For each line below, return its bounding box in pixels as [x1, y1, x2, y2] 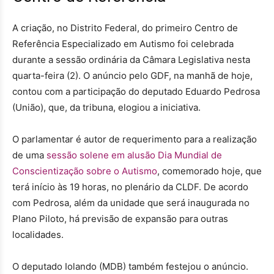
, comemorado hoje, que [157, 165, 262, 177]
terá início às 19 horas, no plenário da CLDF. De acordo [12, 180, 248, 193]
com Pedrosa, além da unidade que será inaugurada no [12, 196, 250, 209]
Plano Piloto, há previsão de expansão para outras [12, 212, 228, 224]
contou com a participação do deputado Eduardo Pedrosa [12, 85, 260, 97]
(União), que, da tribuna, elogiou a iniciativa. [12, 101, 201, 113]
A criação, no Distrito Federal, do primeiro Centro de [12, 21, 238, 34]
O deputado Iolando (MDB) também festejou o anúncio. [12, 260, 248, 272]
